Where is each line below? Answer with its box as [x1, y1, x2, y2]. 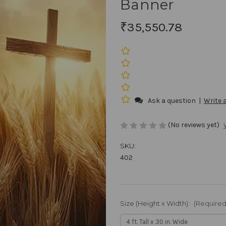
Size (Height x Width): [120, 199, 191, 208]
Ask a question [148, 96, 196, 105]
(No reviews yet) [168, 120, 219, 129]
